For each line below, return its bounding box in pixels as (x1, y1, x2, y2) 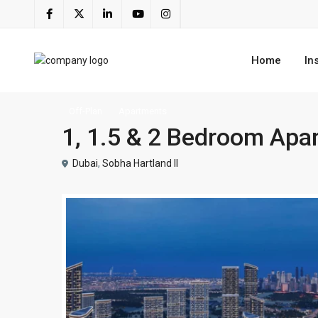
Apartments (119, 106, 167, 116)
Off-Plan (69, 106, 102, 116)
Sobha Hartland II (102, 157, 178, 169)
